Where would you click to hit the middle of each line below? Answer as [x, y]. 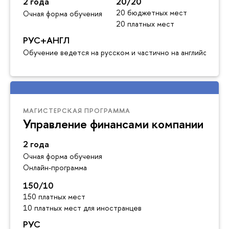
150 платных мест [54, 196]
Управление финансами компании [113, 123]
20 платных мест [145, 24]
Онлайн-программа [55, 167]
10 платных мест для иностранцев [82, 208]
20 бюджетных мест [151, 12]
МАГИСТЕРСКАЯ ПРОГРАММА [77, 110]
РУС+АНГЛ [46, 40]
